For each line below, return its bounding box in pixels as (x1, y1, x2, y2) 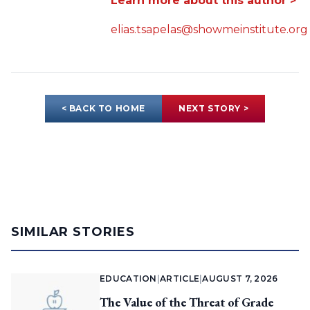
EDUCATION (100, 273, 157, 284)
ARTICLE (160, 273, 200, 284)
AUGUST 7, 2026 (202, 273, 278, 284)
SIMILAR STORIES (11, 224, 135, 240)
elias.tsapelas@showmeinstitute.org (111, 23, 308, 37)
